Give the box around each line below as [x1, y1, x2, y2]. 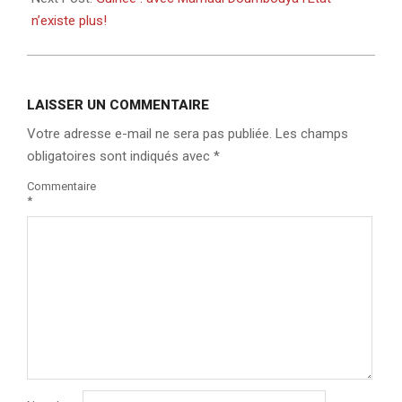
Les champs [275, 126, 348, 142]
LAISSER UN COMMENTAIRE [27, 97, 209, 113]
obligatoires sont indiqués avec [27, 148, 214, 164]
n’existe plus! [31, 13, 107, 29]
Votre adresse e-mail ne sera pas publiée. [27, 126, 272, 142]
